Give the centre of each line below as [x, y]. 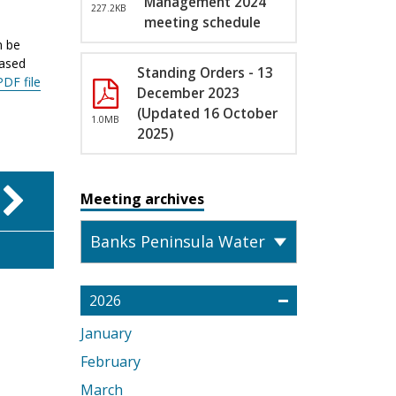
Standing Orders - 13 [205, 73]
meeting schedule [202, 23]
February [110, 362]
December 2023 [188, 93]
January [106, 333]
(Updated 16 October [207, 114]
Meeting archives [142, 199]
